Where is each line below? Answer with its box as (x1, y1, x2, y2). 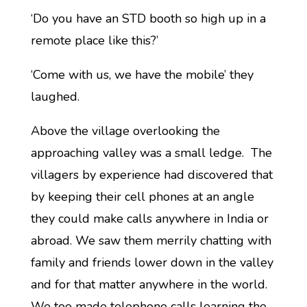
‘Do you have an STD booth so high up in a (30, 10, 266, 27)
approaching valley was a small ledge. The (30, 145, 272, 161)
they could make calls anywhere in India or (30, 210, 269, 227)
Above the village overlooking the (30, 123, 220, 139)
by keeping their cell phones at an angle (30, 188, 254, 205)
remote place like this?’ (30, 32, 158, 49)
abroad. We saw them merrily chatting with (30, 232, 271, 249)
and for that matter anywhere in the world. (30, 276, 267, 293)
